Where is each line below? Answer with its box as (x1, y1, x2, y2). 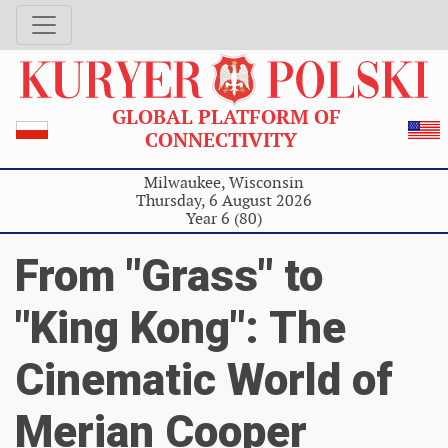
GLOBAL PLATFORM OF (106, 103, 341, 130)
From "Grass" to (15, 249, 323, 302)
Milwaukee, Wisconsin (144, 171, 304, 193)
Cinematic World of (15, 353, 393, 406)
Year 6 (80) (186, 207, 262, 229)
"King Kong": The (15, 301, 346, 354)
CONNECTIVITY (145, 126, 303, 153)
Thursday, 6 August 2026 (136, 189, 312, 211)
